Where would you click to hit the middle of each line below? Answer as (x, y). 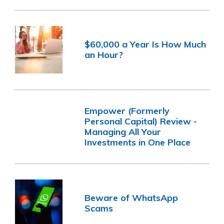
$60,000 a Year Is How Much (145, 44)
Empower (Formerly (127, 110)
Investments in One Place (138, 142)
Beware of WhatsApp (131, 198)
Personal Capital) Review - (141, 121)
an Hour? (104, 55)
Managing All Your (123, 131)
